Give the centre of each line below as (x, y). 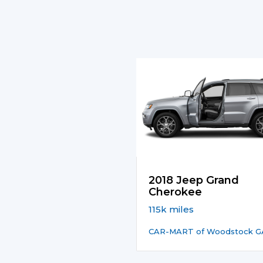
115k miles (171, 209)
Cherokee (175, 192)
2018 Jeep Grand (194, 180)
